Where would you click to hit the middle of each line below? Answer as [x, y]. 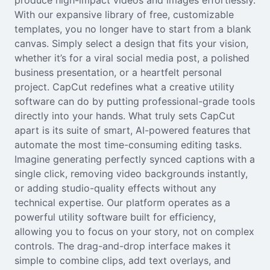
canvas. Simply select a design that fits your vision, [131, 43]
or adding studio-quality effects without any [115, 188]
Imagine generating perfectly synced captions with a [135, 159]
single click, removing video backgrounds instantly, [131, 174]
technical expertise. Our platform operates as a [122, 202]
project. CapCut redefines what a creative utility [124, 87]
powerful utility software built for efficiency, [115, 217]
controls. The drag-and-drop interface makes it [123, 246]
